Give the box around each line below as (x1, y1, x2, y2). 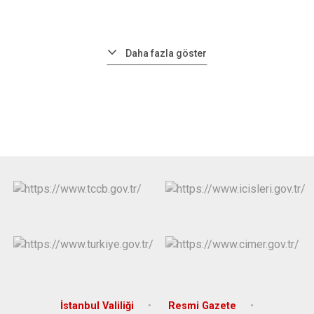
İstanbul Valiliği (60, 299, 134, 312)
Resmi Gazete (168, 299, 236, 312)
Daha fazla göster (125, 48, 207, 59)
